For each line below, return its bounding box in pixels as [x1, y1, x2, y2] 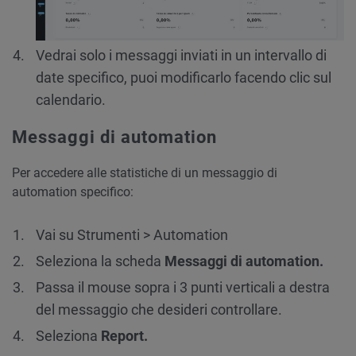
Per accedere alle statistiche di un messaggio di [12, 165, 277, 181]
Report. [101, 327, 148, 345]
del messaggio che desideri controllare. [36, 301, 282, 319]
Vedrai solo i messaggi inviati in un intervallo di [36, 47, 327, 64]
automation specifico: [12, 184, 133, 200]
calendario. [36, 91, 106, 109]
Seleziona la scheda [36, 253, 164, 270]
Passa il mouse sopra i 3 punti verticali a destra [36, 279, 330, 296]
